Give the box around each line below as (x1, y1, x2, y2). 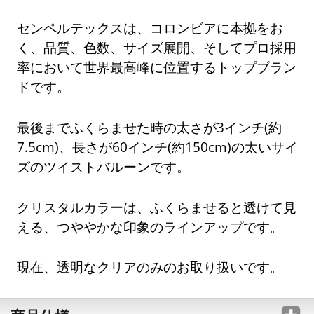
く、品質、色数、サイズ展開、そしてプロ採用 (17, 38, 297, 56)
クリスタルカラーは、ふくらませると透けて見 (17, 198, 297, 216)
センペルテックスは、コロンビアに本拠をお (17, 18, 284, 36)
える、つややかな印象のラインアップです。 (17, 217, 284, 235)
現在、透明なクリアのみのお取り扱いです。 (17, 258, 284, 276)
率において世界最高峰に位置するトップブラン (17, 57, 297, 76)
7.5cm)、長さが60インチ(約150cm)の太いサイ (17, 137, 299, 156)
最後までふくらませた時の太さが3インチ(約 (17, 118, 282, 136)
